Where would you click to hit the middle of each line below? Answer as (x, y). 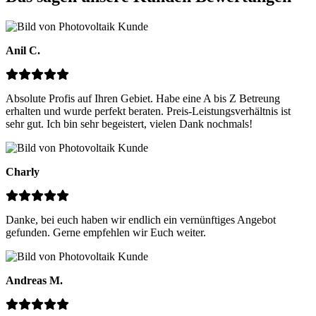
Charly (23, 171)
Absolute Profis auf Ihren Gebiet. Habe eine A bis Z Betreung (143, 98)
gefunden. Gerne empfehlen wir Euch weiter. (106, 232)
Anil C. (23, 50)
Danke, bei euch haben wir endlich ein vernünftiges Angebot (141, 219)
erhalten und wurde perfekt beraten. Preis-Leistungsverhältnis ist (148, 111)
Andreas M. (34, 280)
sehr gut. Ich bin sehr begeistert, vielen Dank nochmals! (129, 123)
